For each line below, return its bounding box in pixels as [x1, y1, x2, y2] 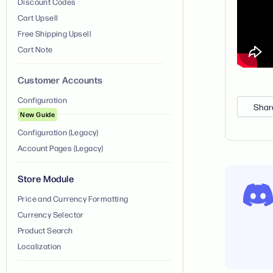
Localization [18, 241, 62, 251]
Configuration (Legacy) [18, 127, 99, 137]
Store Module [18, 172, 74, 185]
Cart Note [18, 44, 53, 54]
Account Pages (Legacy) [18, 143, 104, 153]
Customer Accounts [18, 74, 103, 86]
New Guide [20, 110, 55, 119]
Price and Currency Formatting [18, 193, 129, 204]
